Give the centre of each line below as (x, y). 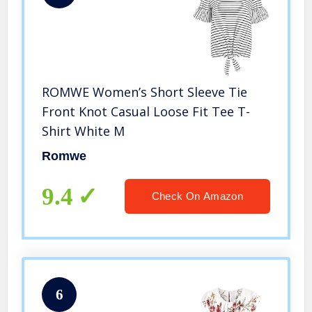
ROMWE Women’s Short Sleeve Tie (145, 92)
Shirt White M (84, 131)
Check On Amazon (197, 196)
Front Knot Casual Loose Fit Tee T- (146, 112)
